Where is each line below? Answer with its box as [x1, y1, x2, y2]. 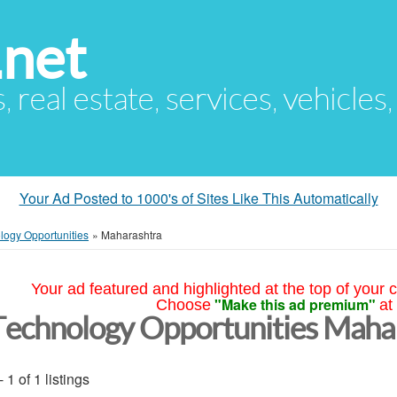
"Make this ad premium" [214, 294, 376, 315]
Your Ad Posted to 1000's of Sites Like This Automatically [19, 188, 378, 208]
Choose [155, 296, 211, 314]
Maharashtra [101, 227, 162, 242]
